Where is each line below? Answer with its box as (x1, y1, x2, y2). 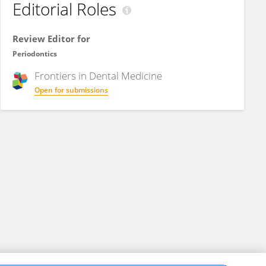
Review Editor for (12, 33, 90, 45)
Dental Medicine (89, 69, 162, 83)
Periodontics (12, 49, 57, 59)
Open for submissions (34, 85, 108, 95)
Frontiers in (34, 69, 89, 83)
